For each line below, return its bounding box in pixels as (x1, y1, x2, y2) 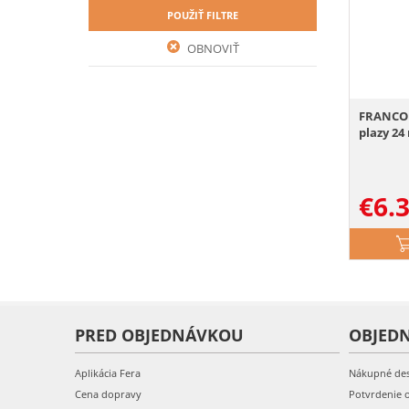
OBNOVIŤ (184, 40, 239, 57)
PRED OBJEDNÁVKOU (75, 324, 244, 346)
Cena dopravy (75, 387, 142, 401)
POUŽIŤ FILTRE (167, 8, 238, 22)
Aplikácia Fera (75, 366, 141, 380)
